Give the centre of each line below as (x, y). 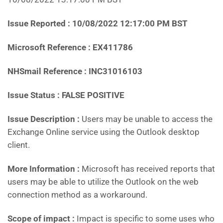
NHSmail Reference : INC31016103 (75, 71)
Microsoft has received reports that (148, 169)
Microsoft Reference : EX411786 (70, 47)
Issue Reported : (39, 23)
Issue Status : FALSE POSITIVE (66, 95)
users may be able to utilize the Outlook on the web (103, 182)
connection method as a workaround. (77, 195)
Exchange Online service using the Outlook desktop (104, 132)
